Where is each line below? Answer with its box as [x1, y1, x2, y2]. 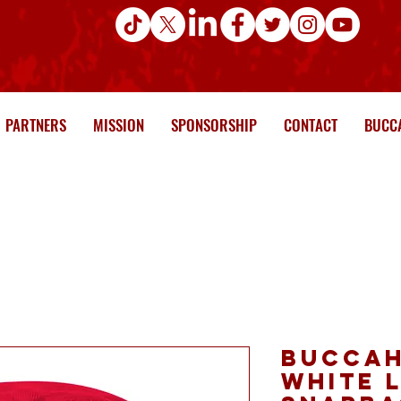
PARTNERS [4, 114, 66, 137]
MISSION [92, 114, 144, 137]
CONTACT [283, 114, 337, 137]
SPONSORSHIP [170, 114, 257, 137]
